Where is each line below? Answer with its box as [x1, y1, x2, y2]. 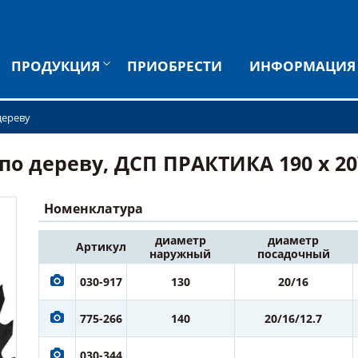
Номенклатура [43, 200, 143, 217]
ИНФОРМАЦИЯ [249, 57, 356, 75]
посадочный [257, 246, 330, 261]
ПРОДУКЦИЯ [11, 57, 100, 75]
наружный [149, 246, 212, 261]
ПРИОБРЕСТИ [127, 57, 222, 75]
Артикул [75, 239, 126, 254]
